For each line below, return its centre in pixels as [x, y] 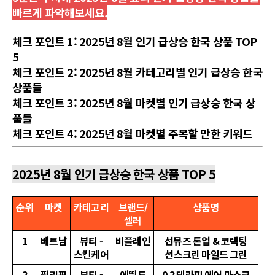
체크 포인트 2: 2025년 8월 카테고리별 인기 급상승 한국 [137, 72]
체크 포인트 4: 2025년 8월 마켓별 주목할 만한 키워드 [133, 133]
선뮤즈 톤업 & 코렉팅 [206, 241]
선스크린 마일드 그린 [206, 254]
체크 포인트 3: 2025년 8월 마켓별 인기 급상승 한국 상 [134, 103]
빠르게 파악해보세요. [60, 12]
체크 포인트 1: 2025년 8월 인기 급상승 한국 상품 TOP [135, 41]
